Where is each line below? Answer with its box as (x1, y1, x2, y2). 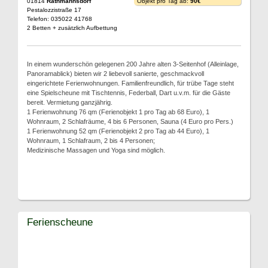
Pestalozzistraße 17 (27, 7, 81, 13)
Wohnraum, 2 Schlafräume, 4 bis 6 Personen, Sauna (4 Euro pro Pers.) (27, 118, 233, 125)
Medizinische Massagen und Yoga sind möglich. (27, 147, 165, 154)
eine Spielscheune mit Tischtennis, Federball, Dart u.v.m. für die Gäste (27, 89, 230, 96)
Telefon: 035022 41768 (27, 16, 92, 22)
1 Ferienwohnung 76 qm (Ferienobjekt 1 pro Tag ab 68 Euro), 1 (27, 108, 209, 115)
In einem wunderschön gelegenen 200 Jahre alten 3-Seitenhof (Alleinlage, (27, 60, 239, 68)
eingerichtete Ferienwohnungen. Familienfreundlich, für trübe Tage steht (27, 80, 234, 87)
